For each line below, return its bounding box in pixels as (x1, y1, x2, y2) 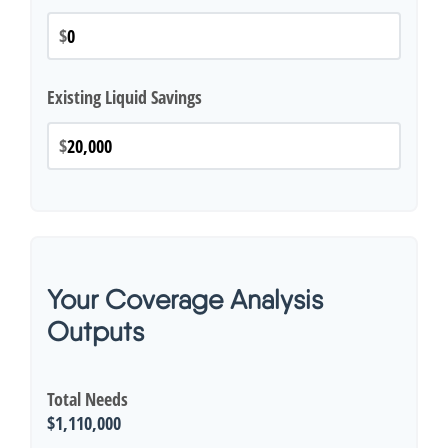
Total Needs (47, 387, 128, 411)
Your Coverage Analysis (47, 283, 323, 315)
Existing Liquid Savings (47, 85, 202, 109)
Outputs (47, 315, 144, 347)
